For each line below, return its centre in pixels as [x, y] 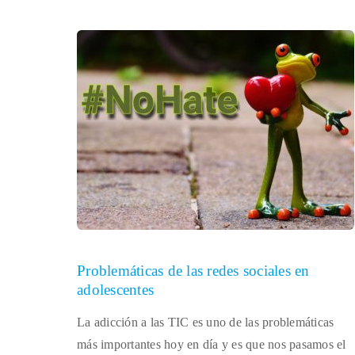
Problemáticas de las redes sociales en [193, 271]
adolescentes [115, 290]
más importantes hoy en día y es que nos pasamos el [212, 344]
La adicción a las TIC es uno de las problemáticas [206, 322]
